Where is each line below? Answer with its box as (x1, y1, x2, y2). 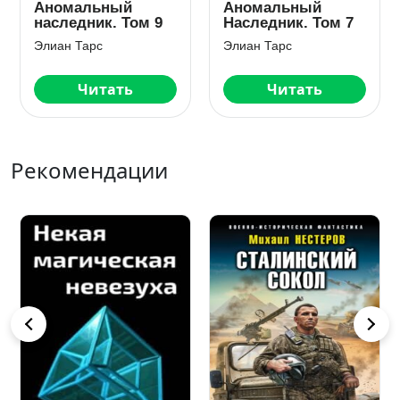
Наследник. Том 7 (223, 14, 354, 31)
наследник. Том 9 (34, 14, 162, 31)
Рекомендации (11, 155, 168, 185)
